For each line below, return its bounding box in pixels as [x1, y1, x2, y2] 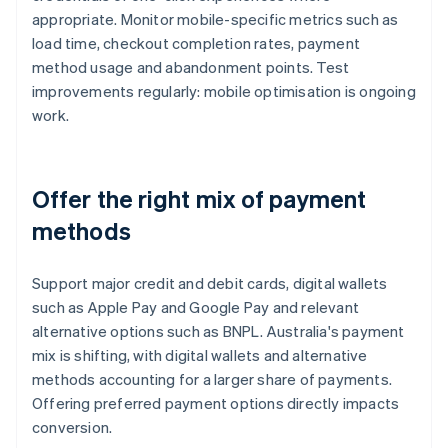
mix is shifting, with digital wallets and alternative [32, 345, 368, 366]
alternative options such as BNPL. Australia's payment [32, 321, 405, 342]
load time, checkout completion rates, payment [32, 33, 361, 54]
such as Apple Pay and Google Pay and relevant [32, 297, 360, 318]
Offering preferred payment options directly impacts [32, 393, 400, 414]
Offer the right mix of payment [32, 183, 367, 215]
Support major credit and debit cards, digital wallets [32, 273, 388, 294]
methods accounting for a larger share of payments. [32, 369, 393, 390]
